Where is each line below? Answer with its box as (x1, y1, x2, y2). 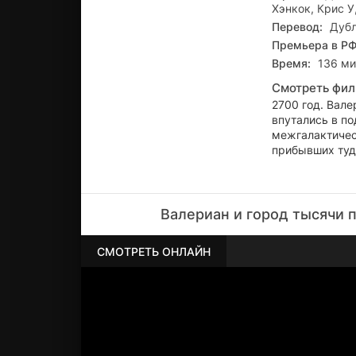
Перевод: (272, 20, 323, 33)
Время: (272, 56, 311, 70)
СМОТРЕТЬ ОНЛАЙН (97, 244, 211, 258)
